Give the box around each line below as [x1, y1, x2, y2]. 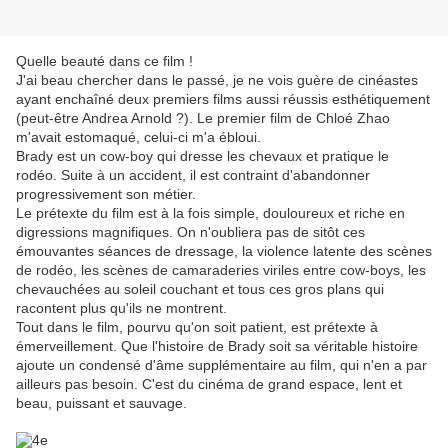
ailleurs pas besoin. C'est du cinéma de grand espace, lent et [16, 376, 402, 393]
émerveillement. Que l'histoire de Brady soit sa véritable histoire [16, 338, 418, 355]
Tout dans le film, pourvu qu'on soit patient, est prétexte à [16, 319, 378, 336]
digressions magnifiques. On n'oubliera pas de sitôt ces [16, 224, 365, 241]
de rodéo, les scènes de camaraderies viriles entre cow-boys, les [16, 262, 426, 279]
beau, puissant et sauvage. [16, 395, 187, 412]
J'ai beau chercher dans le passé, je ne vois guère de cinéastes [16, 72, 418, 89]
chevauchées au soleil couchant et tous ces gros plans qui [16, 281, 384, 298]
